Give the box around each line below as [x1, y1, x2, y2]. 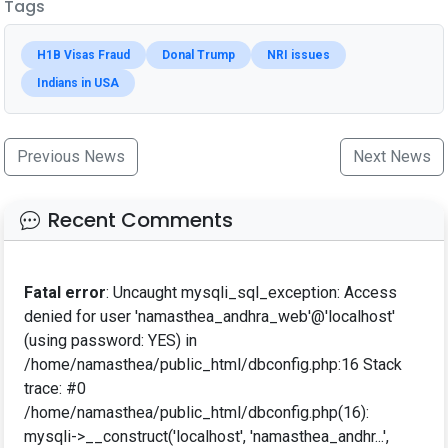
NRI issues [267, 48, 330, 63]
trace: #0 [24, 379, 86, 399]
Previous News [17, 147, 125, 167]
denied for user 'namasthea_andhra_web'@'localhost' [24, 307, 395, 327]
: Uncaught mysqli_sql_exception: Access [106, 283, 397, 303]
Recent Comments [48, 206, 233, 235]
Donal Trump [162, 48, 235, 63]
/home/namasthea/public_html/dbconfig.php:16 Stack [24, 355, 402, 375]
